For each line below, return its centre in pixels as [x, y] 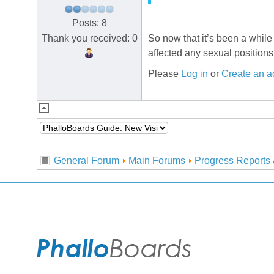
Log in [194, 74]
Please [165, 74]
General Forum [87, 161]
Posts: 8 [89, 23]
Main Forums [157, 161]
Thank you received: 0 [89, 38]
